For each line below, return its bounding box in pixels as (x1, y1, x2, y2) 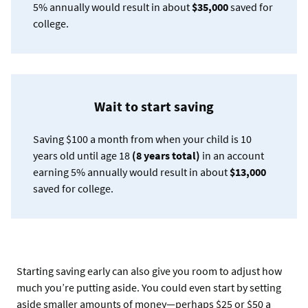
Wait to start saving (94, 97, 214, 115)
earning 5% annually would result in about (33, 164, 230, 179)
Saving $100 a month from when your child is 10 (33, 131, 252, 146)
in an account (200, 148, 264, 162)
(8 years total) (132, 148, 200, 162)
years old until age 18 (33, 148, 132, 162)
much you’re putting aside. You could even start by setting (16, 280, 281, 294)
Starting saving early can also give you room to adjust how (16, 263, 282, 278)
